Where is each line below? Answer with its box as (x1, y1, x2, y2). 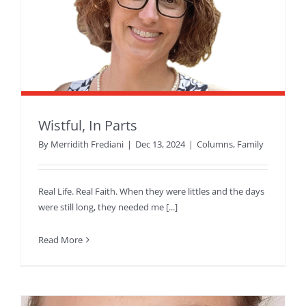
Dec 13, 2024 (135, 138, 185, 151)
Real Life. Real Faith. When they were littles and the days (38, 185, 264, 198)
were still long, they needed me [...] (38, 201, 178, 214)
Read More (38, 234, 83, 247)
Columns (197, 138, 233, 151)
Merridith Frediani (51, 138, 124, 151)
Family (237, 138, 264, 151)
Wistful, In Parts (38, 116, 137, 135)
